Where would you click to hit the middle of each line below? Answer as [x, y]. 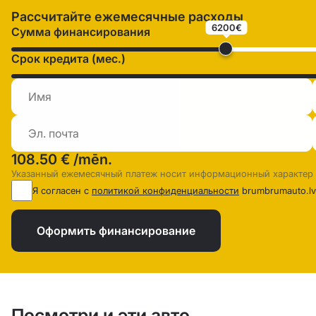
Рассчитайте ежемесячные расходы [127, 17]
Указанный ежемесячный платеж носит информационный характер [162, 174]
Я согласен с [62, 191]
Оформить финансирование [116, 231]
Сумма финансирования [81, 32]
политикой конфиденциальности [165, 191]
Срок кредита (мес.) [68, 59]
